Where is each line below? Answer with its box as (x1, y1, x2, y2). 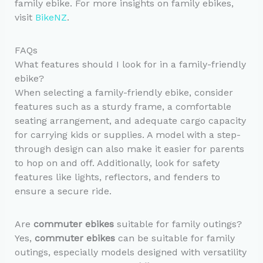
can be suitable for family (114, 232, 235, 244)
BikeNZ (35, 11, 67, 23)
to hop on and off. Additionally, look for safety (14, 157, 220, 168)
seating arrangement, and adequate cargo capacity (14, 114, 246, 126)
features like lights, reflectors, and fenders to (14, 171, 220, 183)
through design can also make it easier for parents (14, 143, 244, 154)
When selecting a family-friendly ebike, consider (14, 86, 233, 98)
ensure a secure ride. (14, 185, 112, 197)
